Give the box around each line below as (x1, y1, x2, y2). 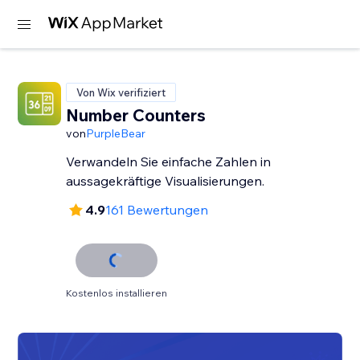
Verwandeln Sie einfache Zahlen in (66, 153, 272, 170)
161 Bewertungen (105, 202, 209, 218)
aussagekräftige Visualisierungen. (66, 173, 265, 189)
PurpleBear (86, 126, 146, 141)
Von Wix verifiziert (76, 86, 166, 99)
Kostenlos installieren (66, 287, 168, 299)
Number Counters (66, 104, 207, 125)
